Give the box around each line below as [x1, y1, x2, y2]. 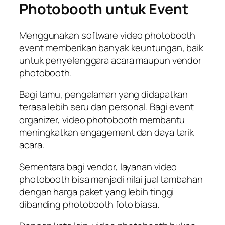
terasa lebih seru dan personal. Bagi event [19, 100, 194, 114]
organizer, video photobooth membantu [19, 113, 185, 127]
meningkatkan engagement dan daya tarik [19, 126, 194, 139]
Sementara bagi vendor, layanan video [19, 160, 177, 173]
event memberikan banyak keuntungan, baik [19, 41, 203, 54]
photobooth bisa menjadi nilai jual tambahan [19, 172, 203, 186]
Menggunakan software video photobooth [19, 28, 196, 42]
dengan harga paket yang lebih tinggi [19, 185, 174, 198]
